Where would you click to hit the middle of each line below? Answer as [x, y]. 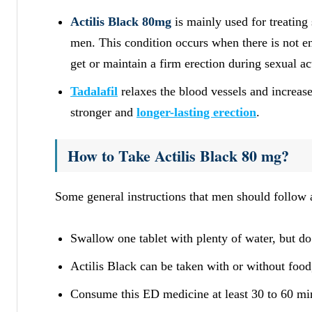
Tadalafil [94, 91]
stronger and [103, 112]
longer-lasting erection [196, 112]
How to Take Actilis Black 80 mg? [178, 155]
